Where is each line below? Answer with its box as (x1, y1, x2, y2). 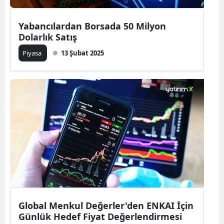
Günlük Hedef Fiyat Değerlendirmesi (18, 210, 182, 222)
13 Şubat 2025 (61, 48, 104, 57)
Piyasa (22, 48, 43, 57)
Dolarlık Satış (18, 31, 77, 43)
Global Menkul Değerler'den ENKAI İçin (18, 199, 193, 211)
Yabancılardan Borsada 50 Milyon (18, 20, 166, 32)
